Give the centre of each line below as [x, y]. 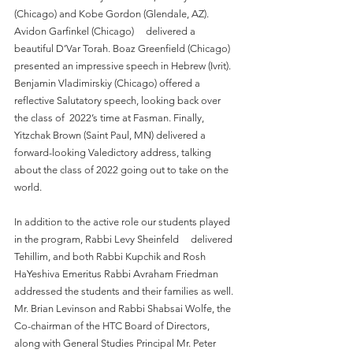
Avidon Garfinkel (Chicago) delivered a [106, 31]
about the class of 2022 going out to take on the [123, 170]
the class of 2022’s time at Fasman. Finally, [110, 118]
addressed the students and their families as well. [125, 291]
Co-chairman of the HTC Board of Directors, [113, 326]
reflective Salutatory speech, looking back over [119, 100]
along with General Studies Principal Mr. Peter [116, 343]
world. [28, 187]
